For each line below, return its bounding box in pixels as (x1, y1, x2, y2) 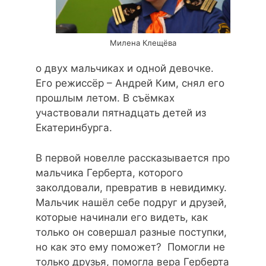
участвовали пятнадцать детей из (36, 107, 206, 119)
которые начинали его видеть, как (36, 211, 208, 223)
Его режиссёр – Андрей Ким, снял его (36, 77, 224, 90)
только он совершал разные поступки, (36, 226, 227, 238)
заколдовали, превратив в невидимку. (36, 181, 227, 194)
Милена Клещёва (110, 37, 176, 47)
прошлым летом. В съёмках (36, 92, 175, 104)
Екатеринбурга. (36, 122, 112, 134)
